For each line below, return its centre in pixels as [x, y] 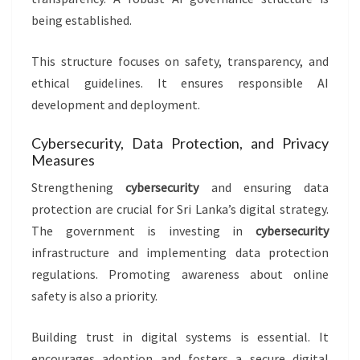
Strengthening [79, 188]
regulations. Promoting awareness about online [180, 274]
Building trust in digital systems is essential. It [180, 337]
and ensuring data [264, 188]
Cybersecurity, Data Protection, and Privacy [180, 143]
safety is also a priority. [94, 296]
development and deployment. [116, 105]
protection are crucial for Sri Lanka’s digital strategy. [180, 209]
